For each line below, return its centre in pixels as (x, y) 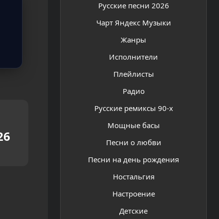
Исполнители (133, 56)
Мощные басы (133, 125)
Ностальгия (133, 176)
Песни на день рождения (133, 159)
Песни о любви (133, 142)
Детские (133, 210)
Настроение (133, 193)
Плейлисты (133, 74)
